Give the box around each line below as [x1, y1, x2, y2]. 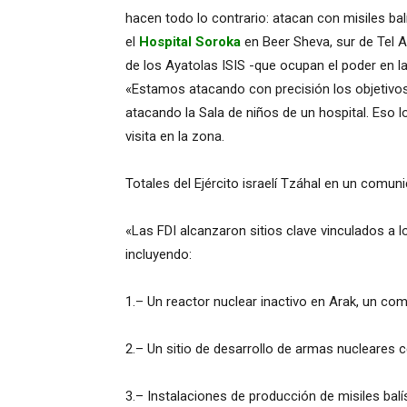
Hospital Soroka [139, 34, 241, 50]
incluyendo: [125, 246, 192, 263]
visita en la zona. [125, 128, 224, 144]
